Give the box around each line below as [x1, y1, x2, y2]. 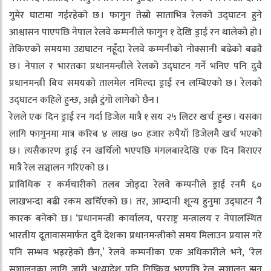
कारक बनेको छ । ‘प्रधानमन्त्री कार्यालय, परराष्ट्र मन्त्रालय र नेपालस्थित [9, 211, 262, 227]
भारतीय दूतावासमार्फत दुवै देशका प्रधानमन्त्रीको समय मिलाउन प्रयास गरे [9, 227, 262, 244]
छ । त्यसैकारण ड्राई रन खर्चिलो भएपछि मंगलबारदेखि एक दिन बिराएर [9, 143, 262, 160]
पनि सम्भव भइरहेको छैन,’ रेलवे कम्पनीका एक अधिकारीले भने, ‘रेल [9, 244, 262, 261]
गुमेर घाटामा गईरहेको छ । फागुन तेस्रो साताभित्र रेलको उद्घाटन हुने [9, 7, 262, 24]
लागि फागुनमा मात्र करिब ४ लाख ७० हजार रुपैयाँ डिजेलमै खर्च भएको [9, 126, 262, 143]
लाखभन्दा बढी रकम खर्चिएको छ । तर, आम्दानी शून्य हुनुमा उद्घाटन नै [9, 194, 262, 211]
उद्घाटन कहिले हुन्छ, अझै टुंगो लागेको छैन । [9, 92, 159, 109]
